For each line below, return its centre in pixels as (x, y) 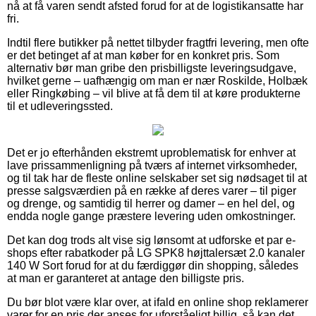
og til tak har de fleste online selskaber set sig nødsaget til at (157, 178)
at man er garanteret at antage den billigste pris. (126, 278)
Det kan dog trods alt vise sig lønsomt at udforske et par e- (151, 240)
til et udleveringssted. (60, 106)
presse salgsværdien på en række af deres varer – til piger (152, 190)
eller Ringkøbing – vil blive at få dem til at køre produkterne (154, 93)
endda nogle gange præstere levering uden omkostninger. (151, 216)
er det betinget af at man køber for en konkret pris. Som (143, 55)
